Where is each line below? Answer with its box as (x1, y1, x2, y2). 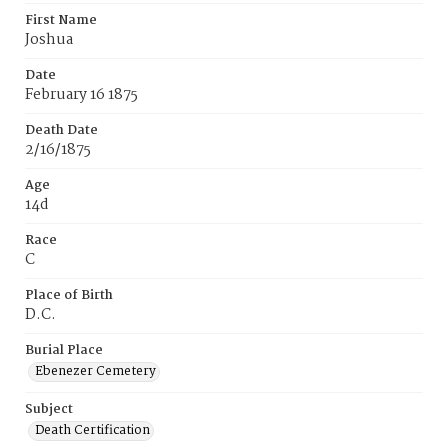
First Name (25, 10, 97, 31)
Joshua (25, 28, 73, 52)
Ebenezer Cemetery (35, 361, 156, 382)
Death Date (25, 120, 98, 141)
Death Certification (35, 420, 150, 441)
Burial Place (25, 340, 103, 361)
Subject (25, 399, 73, 420)
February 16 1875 (25, 83, 138, 107)
